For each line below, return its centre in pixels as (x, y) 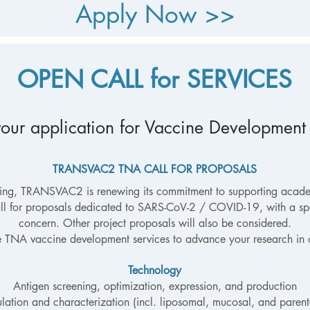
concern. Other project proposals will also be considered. (155, 223)
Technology (155, 270)
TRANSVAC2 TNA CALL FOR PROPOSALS (155, 169)
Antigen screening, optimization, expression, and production (155, 286)
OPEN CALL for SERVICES (155, 79)
